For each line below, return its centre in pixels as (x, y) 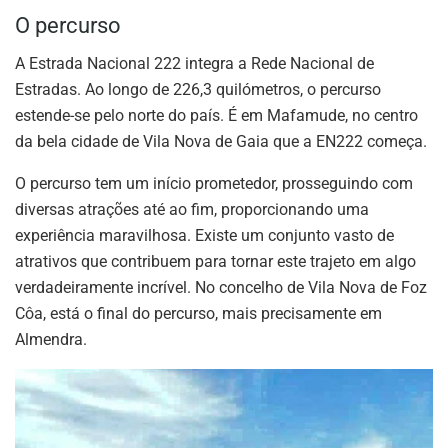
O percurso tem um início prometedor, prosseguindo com (214, 184)
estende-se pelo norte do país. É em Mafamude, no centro (216, 116)
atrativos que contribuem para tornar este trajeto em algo (215, 262)
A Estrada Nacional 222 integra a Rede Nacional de (194, 64)
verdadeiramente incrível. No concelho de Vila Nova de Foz (221, 288)
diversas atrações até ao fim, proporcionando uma (192, 210)
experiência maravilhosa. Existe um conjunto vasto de (204, 236)
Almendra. (51, 340)
